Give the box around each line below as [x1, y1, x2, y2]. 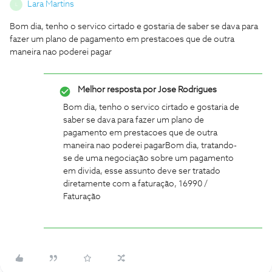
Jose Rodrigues [156, 86, 217, 94]
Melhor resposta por [78, 86, 156, 94]
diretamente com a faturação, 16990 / [63, 180, 208, 188]
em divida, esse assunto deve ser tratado [63, 167, 220, 175]
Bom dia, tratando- [165, 141, 237, 150]
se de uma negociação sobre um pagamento [63, 154, 234, 163]
